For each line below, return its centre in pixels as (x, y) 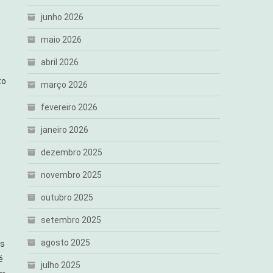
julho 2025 (61, 265)
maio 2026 (62, 40)
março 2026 (65, 85)
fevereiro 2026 (69, 107)
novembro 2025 (72, 175)
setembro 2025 (71, 220)
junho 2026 (62, 17)
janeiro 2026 (65, 130)
